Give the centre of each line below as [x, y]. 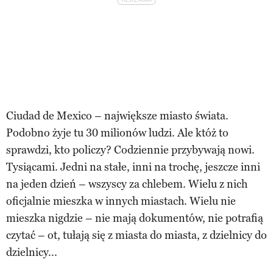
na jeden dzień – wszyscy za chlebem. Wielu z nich [127, 184]
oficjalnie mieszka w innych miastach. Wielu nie [121, 201]
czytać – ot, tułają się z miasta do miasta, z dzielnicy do [136, 235]
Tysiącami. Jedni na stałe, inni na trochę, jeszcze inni [133, 167]
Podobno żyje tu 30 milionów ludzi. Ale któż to [117, 133]
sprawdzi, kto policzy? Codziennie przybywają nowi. [130, 150]
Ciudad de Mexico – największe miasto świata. [117, 115]
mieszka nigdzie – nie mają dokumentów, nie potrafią [135, 218]
